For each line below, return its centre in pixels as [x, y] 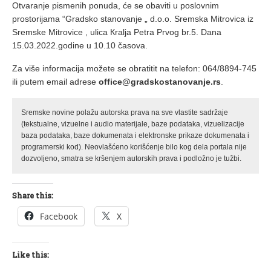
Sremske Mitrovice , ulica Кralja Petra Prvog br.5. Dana [117, 32]
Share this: [33, 196]
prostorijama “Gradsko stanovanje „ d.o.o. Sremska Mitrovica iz [133, 19]
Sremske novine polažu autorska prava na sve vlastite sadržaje [125, 113]
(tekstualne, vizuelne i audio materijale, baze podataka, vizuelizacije [133, 124]
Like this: [31, 255]
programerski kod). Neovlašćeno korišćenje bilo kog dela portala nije [134, 147]
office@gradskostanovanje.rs [160, 82]
